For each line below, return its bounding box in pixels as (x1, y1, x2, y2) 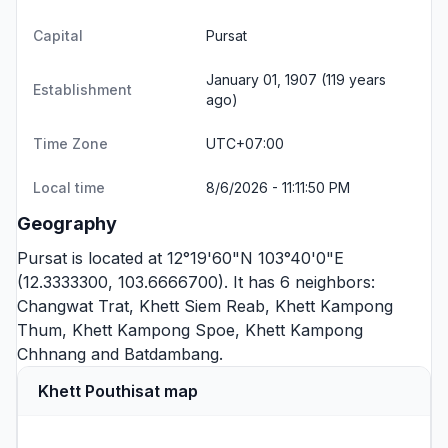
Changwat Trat (17, 296, 129, 316)
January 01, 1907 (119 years (206, 71, 386, 88)
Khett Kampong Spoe (72, 320, 235, 340)
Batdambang (124, 344, 219, 364)
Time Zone (33, 135, 108, 152)
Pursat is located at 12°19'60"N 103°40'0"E (17, 248, 344, 268)
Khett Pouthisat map (38, 381, 198, 401)
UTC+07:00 (206, 135, 284, 152)
